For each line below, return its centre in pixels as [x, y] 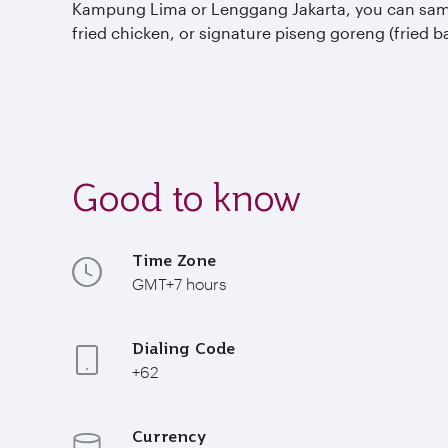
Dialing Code [183, 347]
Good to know [186, 197]
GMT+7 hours [179, 283]
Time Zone [174, 259]
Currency [169, 435]
